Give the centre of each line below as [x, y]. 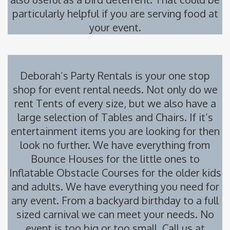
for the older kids [180, 173]
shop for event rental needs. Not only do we [115, 90]
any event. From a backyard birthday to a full [115, 200]
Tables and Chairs [142, 117]
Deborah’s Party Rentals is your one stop [115, 76]
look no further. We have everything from [115, 145]
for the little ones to [151, 159]
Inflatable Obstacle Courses [74, 173]
